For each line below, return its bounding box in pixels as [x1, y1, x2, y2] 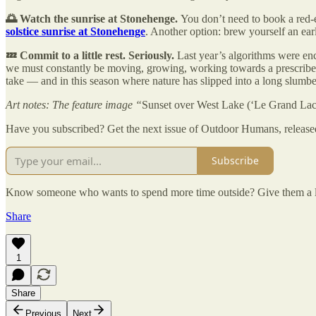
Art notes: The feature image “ [6, 98, 142, 111]
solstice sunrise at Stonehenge [6, 25, 145, 37]
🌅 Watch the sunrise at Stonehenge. [6, 12, 181, 25]
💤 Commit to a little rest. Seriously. [6, 49, 177, 61]
